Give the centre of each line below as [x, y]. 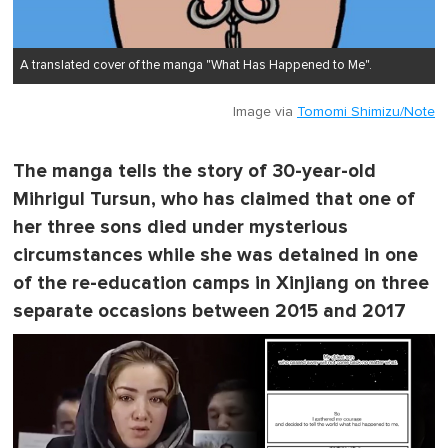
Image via [265, 112]
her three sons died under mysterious [180, 228]
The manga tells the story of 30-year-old [194, 172]
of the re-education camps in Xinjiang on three [221, 284]
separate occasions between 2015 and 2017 [209, 312]
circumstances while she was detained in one [215, 256]
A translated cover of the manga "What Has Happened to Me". [196, 66]
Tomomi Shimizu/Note [366, 112]
